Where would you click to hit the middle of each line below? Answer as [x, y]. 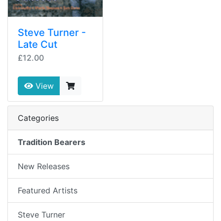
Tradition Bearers [52, 142]
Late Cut [37, 44]
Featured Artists [48, 190]
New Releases [44, 166]
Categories [38, 118]
